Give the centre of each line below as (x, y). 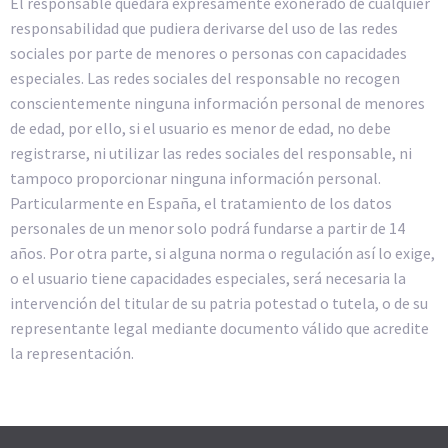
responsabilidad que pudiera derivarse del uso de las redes (204, 28)
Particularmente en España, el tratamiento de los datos (201, 203)
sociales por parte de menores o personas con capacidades (208, 53)
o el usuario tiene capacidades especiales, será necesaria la (208, 278)
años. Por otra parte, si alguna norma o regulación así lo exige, (222, 253)
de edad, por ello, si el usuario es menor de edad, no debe (200, 128)
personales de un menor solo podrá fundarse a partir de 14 (207, 228)
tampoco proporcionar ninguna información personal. (195, 178)
